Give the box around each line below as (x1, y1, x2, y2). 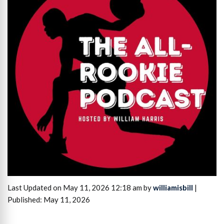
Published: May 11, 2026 (7, 195, 90, 204)
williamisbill (153, 183, 193, 192)
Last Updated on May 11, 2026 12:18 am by (7, 183, 153, 192)
